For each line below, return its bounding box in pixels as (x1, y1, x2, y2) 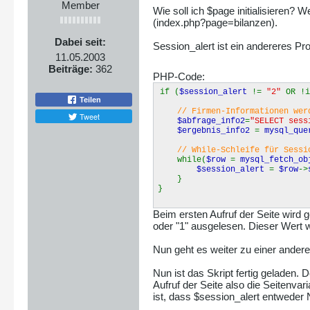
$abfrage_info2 (177, 116, 245, 127)
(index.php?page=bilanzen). (153, 17, 277, 29)
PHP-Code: (153, 71, 205, 83)
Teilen (77, 95, 101, 104)
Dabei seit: (55, 36, 106, 48)
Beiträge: (48, 63, 93, 75)
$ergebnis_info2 (177, 126, 255, 136)
